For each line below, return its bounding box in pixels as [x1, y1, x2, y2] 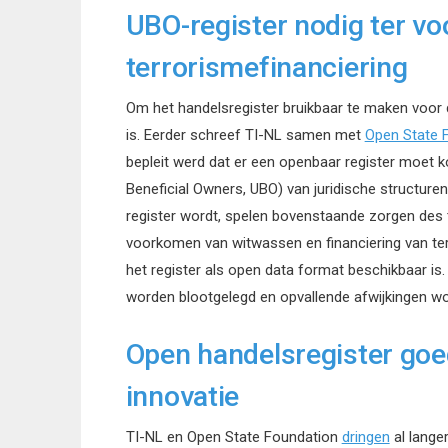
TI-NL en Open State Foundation [125, 427, 342, 446]
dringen [341, 427, 390, 446]
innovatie [125, 379, 240, 413]
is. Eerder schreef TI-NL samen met [125, 126, 365, 145]
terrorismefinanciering [125, 51, 408, 85]
